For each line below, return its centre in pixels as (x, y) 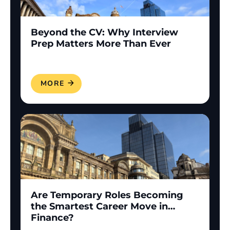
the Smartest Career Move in (99, 206)
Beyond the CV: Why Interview (104, 32)
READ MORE (40, 83)
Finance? (52, 218)
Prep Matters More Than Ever (101, 44)
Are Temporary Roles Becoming (107, 195)
